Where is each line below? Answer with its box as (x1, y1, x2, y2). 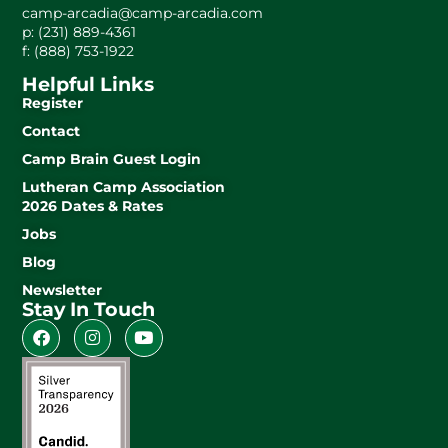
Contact (22, 122, 81, 141)
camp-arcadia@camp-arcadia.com (22, 3, 264, 22)
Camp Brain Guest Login (22, 150, 202, 169)
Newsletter (22, 281, 103, 300)
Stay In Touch (22, 297, 156, 322)
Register (22, 94, 84, 113)
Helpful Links (22, 72, 155, 97)
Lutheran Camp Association (22, 178, 226, 197)
